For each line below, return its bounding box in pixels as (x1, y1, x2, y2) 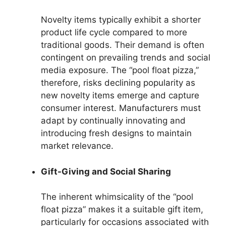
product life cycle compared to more (41, 27, 187, 37)
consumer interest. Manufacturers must (41, 103, 201, 113)
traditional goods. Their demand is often (41, 40, 204, 50)
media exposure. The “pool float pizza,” (41, 65, 199, 75)
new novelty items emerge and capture (41, 90, 199, 100)
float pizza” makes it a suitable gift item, (41, 204, 203, 214)
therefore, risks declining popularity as (41, 78, 195, 88)
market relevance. (41, 141, 114, 151)
